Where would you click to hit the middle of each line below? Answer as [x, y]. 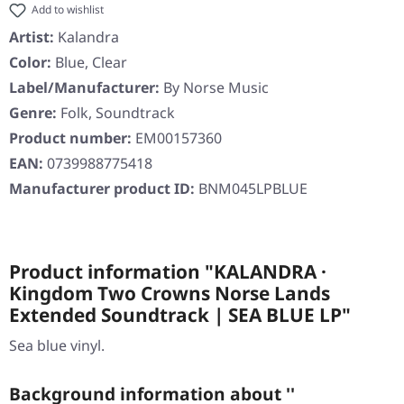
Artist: [32, 37]
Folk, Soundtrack [118, 113]
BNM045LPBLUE [253, 189]
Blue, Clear [91, 63]
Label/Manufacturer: [84, 88]
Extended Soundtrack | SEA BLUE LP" [180, 315]
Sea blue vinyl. [57, 346]
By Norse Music [216, 88]
